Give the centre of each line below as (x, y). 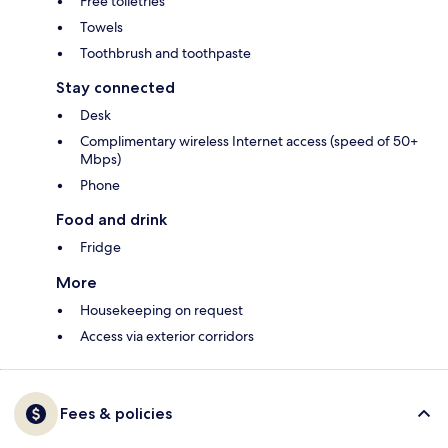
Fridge (100, 247)
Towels (101, 27)
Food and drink (111, 220)
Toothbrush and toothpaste (165, 53)
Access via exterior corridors (167, 336)
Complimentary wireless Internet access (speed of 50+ (249, 141)
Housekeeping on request (161, 310)
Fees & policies (116, 414)
